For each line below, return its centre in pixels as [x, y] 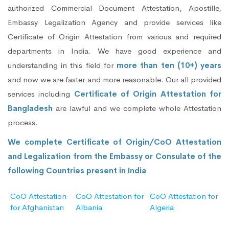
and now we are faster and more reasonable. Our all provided [114, 80]
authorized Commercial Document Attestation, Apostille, [114, 8]
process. [23, 123]
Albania [89, 208]
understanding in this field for [62, 65]
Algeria [162, 208]
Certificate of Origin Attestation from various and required [114, 37]
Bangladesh [30, 108]
